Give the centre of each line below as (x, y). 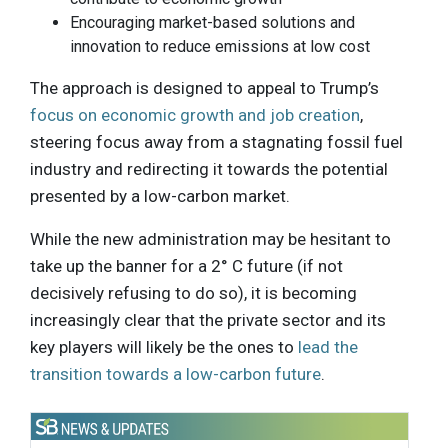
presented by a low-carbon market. (160, 196)
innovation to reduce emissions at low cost (220, 47)
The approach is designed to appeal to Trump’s (204, 88)
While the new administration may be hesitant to (210, 239)
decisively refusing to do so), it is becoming (193, 293)
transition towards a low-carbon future (175, 374)
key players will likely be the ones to (164, 347)
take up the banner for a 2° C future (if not (186, 266)
